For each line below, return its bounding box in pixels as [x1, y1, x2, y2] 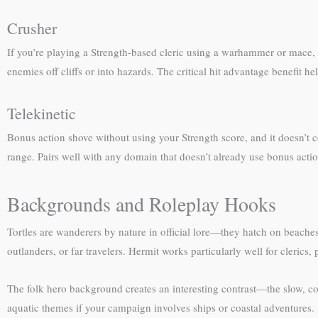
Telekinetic [7, 103, 76, 124]
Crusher [7, 18, 57, 38]
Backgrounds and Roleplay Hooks [7, 190, 276, 217]
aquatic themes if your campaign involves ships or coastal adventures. [7, 300, 314, 314]
